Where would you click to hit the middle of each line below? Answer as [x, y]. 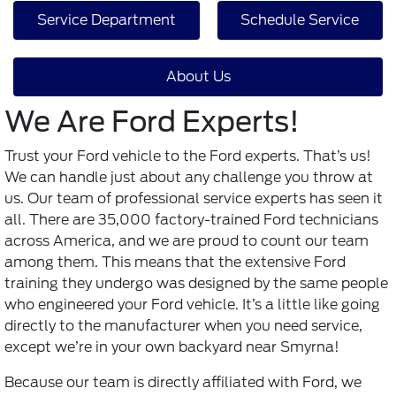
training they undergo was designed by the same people [196, 284]
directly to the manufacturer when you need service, [183, 326]
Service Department [106, 20]
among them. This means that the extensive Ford [175, 263]
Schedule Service [300, 20]
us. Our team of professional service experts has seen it [194, 199]
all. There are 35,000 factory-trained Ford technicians [191, 220]
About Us [198, 77]
